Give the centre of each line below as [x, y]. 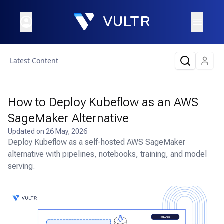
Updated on [27, 131]
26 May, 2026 [67, 131]
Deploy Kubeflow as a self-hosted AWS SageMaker [97, 142]
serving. [21, 166]
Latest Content [34, 61]
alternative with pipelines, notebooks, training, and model [107, 154]
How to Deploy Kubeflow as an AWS [103, 102]
